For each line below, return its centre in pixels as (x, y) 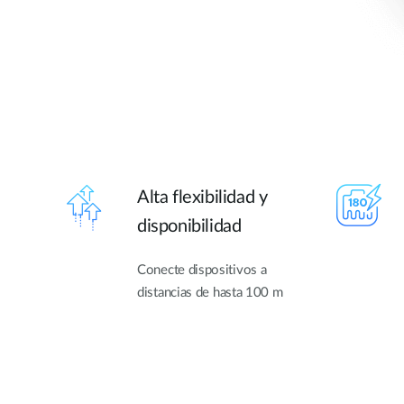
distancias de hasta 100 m (210, 293)
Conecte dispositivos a (202, 271)
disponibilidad (189, 227)
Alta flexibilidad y (202, 198)
